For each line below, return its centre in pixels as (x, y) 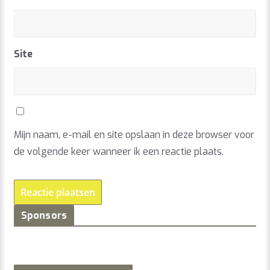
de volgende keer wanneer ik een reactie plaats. (118, 152)
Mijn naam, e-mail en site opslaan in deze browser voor (134, 135)
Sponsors (44, 216)
